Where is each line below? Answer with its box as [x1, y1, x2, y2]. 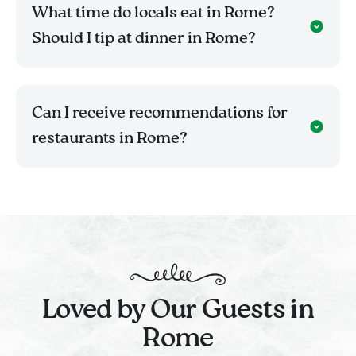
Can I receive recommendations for [32, 106, 288, 122]
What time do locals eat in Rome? [32, 6, 275, 22]
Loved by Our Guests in [41, 297, 315, 325]
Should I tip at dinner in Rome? [32, 31, 256, 48]
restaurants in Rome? [32, 131, 188, 148]
